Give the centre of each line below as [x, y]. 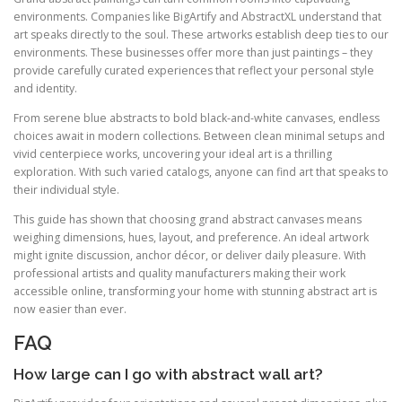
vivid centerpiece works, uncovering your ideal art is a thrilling [173, 154]
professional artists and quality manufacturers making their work [179, 274]
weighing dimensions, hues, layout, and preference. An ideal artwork [191, 238]
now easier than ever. [70, 310]
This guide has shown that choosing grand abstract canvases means [188, 220]
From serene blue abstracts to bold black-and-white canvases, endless [197, 118]
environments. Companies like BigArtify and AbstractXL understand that [197, 17]
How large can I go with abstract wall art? [168, 374]
